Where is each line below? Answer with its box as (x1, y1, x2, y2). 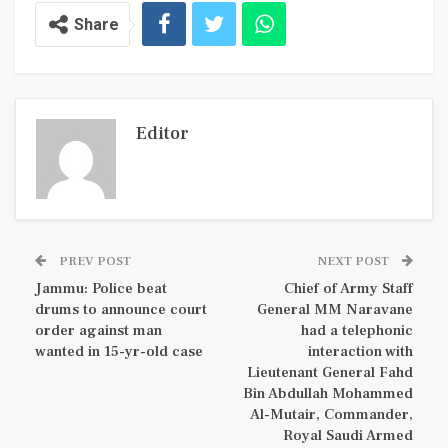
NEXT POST (318, 253, 392, 270)
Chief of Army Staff (284, 279, 413, 299)
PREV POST (56, 253, 131, 270)
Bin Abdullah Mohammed (243, 384, 413, 404)
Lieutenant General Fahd (247, 363, 413, 383)
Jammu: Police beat (35, 279, 167, 299)
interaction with (308, 342, 413, 362)
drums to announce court (35, 300, 207, 320)
